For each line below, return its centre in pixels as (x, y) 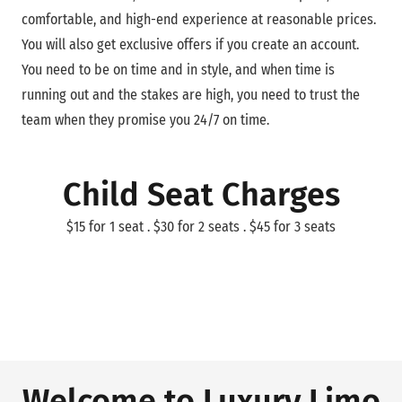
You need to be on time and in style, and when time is (178, 69)
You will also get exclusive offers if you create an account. (190, 44)
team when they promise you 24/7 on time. (145, 119)
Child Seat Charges (201, 194)
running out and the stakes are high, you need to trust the (191, 94)
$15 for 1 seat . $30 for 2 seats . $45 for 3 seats (201, 226)
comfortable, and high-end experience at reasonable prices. (199, 19)
